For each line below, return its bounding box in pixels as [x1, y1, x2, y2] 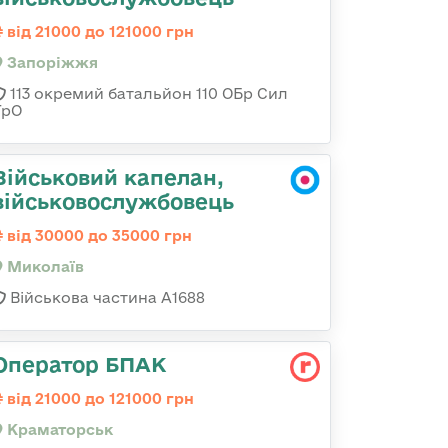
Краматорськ [3, 421, 113, 438]
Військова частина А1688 [6, 289, 205, 306]
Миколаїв [3, 258, 84, 275]
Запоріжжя [3, 54, 98, 71]
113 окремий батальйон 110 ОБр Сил [6, 85, 288, 102]
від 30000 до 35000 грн [3, 227, 192, 244]
